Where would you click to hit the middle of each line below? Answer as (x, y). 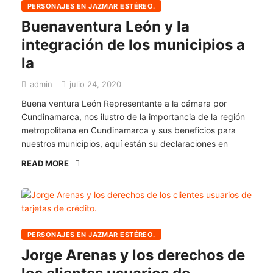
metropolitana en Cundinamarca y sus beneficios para (129, 130)
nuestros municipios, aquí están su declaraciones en (125, 144)
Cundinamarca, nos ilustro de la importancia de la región (133, 117)
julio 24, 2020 (94, 84)
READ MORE (45, 163)
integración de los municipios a (133, 45)
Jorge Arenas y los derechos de (133, 255)
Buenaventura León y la (105, 27)
